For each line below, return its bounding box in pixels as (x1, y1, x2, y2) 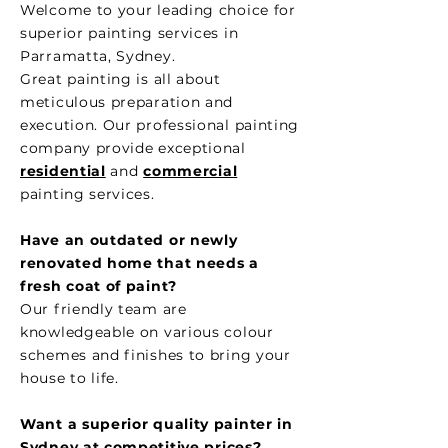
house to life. (20, 369, 124, 387)
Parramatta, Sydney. (20, 47, 180, 65)
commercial (143, 162, 238, 180)
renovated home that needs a (20, 254, 259, 272)
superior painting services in (20, 24, 239, 42)
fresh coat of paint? (20, 277, 177, 295)
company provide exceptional (20, 139, 246, 157)
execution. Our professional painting (20, 116, 300, 134)
